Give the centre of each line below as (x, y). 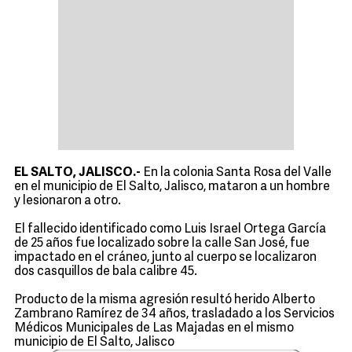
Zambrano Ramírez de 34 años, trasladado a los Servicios (174, 314)
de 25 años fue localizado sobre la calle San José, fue (162, 244)
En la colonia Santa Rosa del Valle (236, 173)
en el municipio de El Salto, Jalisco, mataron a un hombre (172, 187)
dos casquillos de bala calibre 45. (106, 272)
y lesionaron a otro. (68, 201)
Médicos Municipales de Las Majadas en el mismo (154, 328)
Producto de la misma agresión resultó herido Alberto (165, 300)
